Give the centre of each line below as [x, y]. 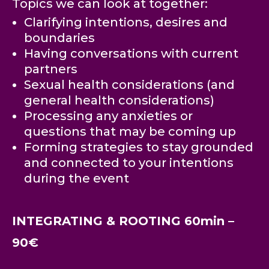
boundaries [59, 38]
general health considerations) [119, 101]
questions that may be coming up [130, 132]
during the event [77, 179]
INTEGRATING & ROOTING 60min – [123, 221]
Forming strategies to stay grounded [139, 147]
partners [51, 69]
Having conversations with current [131, 54]
